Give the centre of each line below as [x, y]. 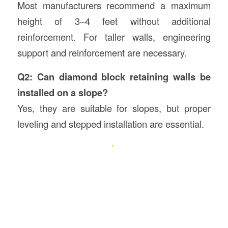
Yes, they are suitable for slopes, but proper [114, 108]
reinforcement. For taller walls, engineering [114, 37]
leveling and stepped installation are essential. [110, 123]
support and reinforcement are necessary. [102, 53]
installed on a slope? [62, 92]
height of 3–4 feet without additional [114, 21]
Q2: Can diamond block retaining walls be [114, 76]
